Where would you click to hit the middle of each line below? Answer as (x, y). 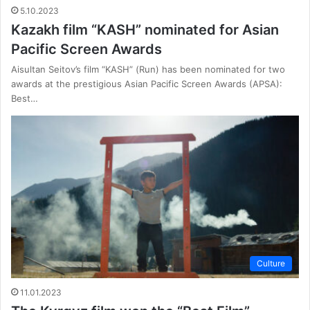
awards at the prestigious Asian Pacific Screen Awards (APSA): (147, 84)
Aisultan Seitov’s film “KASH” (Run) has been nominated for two (148, 70)
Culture (271, 264)
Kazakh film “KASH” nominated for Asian (145, 30)
